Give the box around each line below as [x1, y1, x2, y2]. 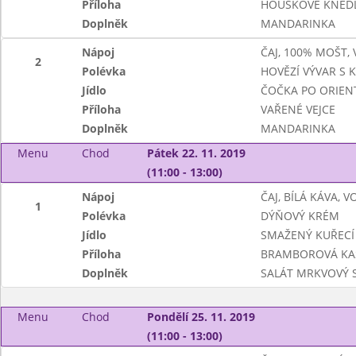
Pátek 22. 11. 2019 [146, 145, 246, 161]
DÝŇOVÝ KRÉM [260, 208, 339, 223]
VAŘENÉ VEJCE [260, 102, 335, 117]
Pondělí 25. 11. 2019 [146, 309, 255, 324]
